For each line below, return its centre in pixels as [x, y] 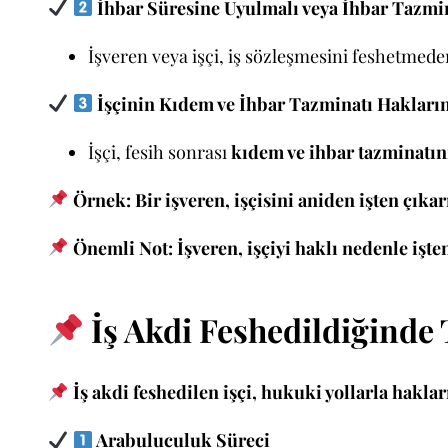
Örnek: [101, 199]
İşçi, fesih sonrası [159, 151]
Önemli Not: [122, 247]
